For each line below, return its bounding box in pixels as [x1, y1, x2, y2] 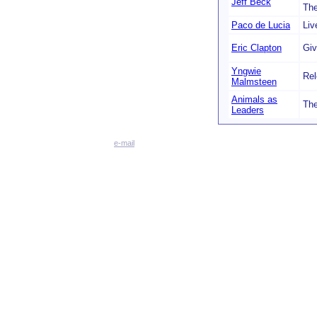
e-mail [114, 139, 134, 147]
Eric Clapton [231, 42, 282, 53]
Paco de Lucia [231, 20, 290, 30]
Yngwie [231, 66, 261, 76]
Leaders [231, 105, 264, 115]
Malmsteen [231, 76, 277, 87]
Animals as [231, 94, 277, 105]
